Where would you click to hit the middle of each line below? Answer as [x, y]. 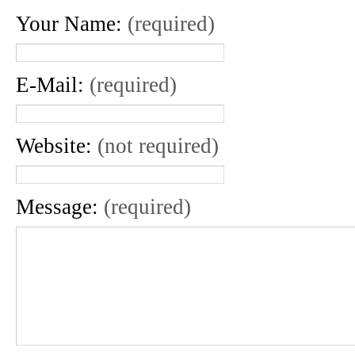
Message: [60, 207]
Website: [57, 146]
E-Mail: [53, 85]
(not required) [158, 146]
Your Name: [72, 24]
